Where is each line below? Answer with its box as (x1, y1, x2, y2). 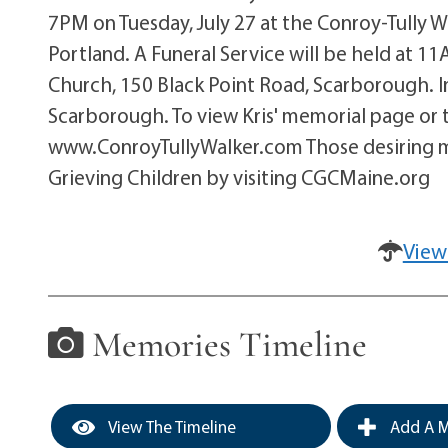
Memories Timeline (84, 322, 368, 366)
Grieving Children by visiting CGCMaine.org (48, 163, 431, 190)
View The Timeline (105, 416, 237, 438)
